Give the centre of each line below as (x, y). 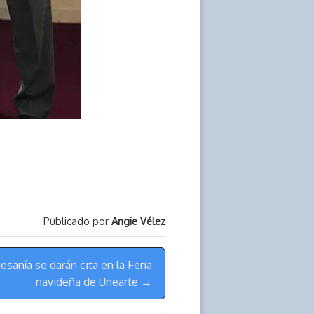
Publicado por (77, 220)
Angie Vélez (138, 220)
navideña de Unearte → (94, 281)
